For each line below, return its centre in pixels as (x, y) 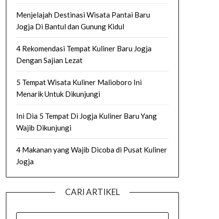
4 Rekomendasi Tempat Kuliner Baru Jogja (84, 48)
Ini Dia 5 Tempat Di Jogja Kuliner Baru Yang (86, 116)
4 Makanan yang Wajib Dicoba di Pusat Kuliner (91, 150)
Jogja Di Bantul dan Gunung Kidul (70, 26)
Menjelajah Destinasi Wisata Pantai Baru (83, 15)
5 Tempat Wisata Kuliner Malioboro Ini (79, 82)
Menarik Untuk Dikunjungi (58, 94)
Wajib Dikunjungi (44, 128)
